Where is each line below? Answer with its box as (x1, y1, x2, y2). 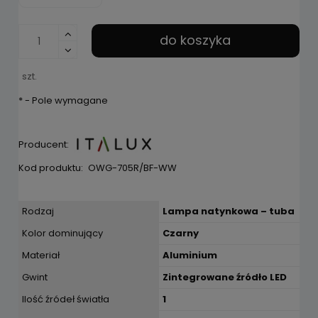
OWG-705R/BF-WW (87, 160, 177, 175)
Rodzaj (22, 204, 54, 218)
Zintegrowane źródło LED (163, 270, 287, 284)
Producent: (18, 137, 69, 151)
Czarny (163, 226, 199, 240)
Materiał (22, 248, 60, 262)
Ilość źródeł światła (22, 292, 109, 306)
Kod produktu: (18, 160, 83, 175)
